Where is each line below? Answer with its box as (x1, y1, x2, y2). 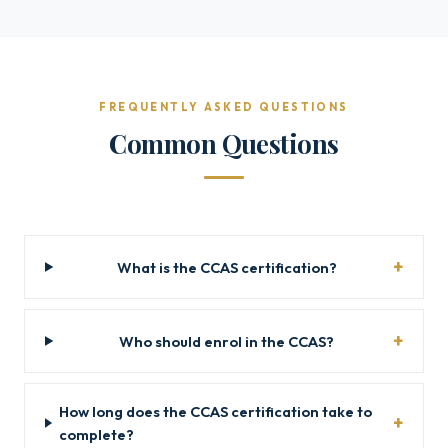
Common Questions (109, 126, 339, 160)
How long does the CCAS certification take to (59, 402, 373, 421)
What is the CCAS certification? (116, 257, 337, 277)
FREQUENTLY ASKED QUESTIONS (99, 100, 349, 114)
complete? (59, 425, 135, 444)
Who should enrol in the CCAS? (119, 331, 335, 351)
